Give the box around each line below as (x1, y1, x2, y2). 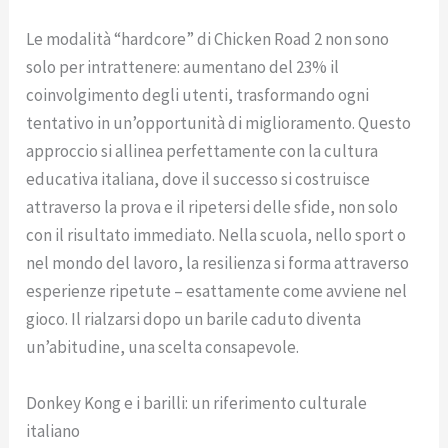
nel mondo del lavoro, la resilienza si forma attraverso (26, 252, 410, 275)
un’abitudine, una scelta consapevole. (26, 336, 300, 359)
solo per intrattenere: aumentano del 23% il (26, 56, 340, 79)
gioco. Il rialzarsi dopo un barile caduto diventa (26, 308, 362, 331)
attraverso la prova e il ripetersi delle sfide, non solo (26, 196, 399, 219)
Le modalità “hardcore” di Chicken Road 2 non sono (26, 28, 390, 51)
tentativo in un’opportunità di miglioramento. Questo (26, 112, 412, 135)
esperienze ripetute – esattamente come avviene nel (26, 280, 408, 303)
